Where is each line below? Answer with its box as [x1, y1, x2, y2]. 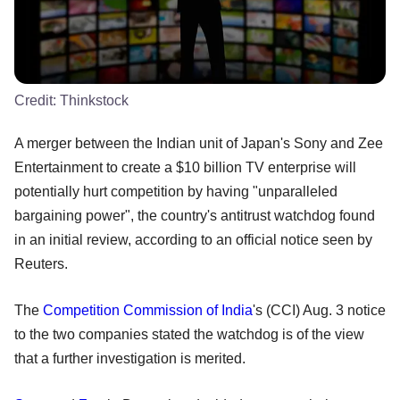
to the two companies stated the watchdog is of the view [14, 326, 364, 342]
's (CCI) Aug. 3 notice [253, 302, 386, 318]
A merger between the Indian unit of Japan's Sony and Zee [14, 135, 383, 151]
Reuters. [14, 255, 68, 271]
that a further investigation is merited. [14, 350, 246, 366]
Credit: [14, 92, 60, 108]
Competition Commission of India [43, 302, 253, 318]
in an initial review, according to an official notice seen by [14, 231, 372, 247]
